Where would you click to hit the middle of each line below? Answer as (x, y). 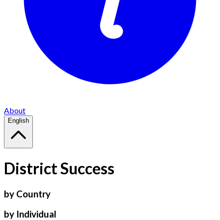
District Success (59, 168)
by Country (27, 194)
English (18, 121)
